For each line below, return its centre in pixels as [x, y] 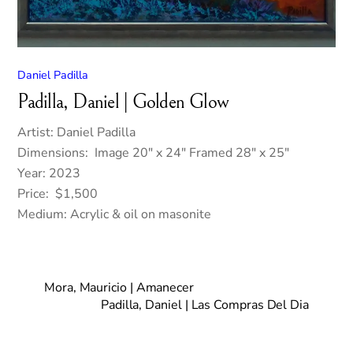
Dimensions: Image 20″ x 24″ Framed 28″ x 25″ [154, 152]
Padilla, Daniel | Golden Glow [123, 102]
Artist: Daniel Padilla [77, 132]
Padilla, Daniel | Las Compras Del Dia [204, 305]
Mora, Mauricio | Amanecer [119, 287]
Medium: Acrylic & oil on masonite [115, 214]
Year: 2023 [49, 173]
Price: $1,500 [58, 193]
